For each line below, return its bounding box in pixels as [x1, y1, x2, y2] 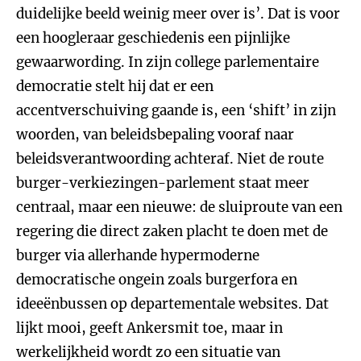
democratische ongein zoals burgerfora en [16, 271, 297, 288]
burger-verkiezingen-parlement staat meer [16, 174, 309, 192]
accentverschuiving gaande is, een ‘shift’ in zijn [16, 102, 336, 119]
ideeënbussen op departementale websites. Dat [16, 295, 329, 313]
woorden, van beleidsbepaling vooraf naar [16, 126, 294, 143]
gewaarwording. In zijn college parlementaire [16, 53, 319, 71]
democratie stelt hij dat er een [16, 77, 214, 95]
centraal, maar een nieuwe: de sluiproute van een [16, 198, 342, 216]
